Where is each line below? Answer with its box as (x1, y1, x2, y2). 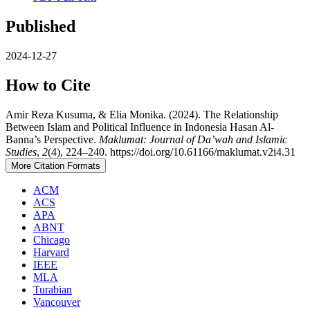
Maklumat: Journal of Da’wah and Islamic (99, 133, 287, 145)
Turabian (33, 283, 72, 295)
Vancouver (33, 295, 80, 308)
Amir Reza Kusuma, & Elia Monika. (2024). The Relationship (6, 108, 278, 120)
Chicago (33, 233, 70, 246)
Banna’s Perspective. (6, 133, 99, 145)
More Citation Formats (11, 160, 100, 171)
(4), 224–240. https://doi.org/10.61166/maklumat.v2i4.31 (48, 145, 295, 158)
